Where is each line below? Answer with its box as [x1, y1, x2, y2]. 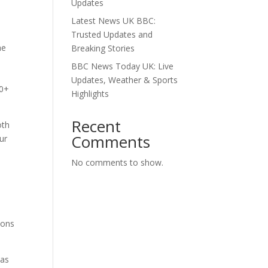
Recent [71, 115, 121, 137]
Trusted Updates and [71, 29, 153, 40]
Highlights [71, 88, 109, 99]
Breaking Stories [71, 42, 135, 54]
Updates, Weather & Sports [71, 74, 178, 86]
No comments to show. [71, 157, 164, 168]
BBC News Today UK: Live [71, 60, 174, 72]
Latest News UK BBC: [71, 15, 156, 26]
